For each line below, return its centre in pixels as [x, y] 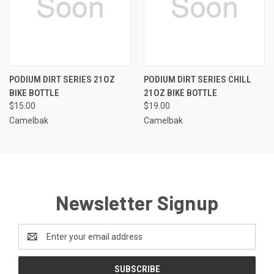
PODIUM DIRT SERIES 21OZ [62, 79]
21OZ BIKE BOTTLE [180, 93]
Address [35, 243]
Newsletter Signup [137, 202]
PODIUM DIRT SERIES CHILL [197, 79]
